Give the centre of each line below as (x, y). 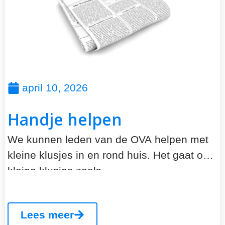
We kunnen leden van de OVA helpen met (108, 140)
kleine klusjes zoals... (59, 171)
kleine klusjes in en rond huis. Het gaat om (110, 155)
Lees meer (47, 214)
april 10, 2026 (55, 88)
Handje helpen (65, 120)
